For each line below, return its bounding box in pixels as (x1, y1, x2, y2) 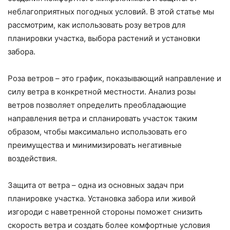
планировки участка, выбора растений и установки (8, 33, 200, 44)
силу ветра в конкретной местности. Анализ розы (8, 87, 196, 97)
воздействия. (8, 154, 57, 164)
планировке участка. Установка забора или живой (8, 194, 196, 204)
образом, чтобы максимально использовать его (8, 127, 187, 137)
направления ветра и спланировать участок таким (8, 113, 197, 124)
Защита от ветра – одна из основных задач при (8, 180, 184, 190)
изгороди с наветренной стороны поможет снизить (8, 207, 202, 217)
